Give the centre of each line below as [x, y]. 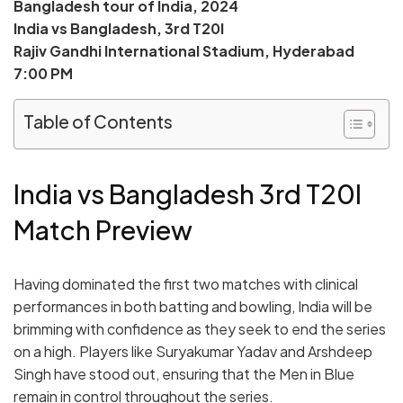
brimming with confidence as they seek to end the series [200, 329]
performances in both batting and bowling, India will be [193, 307]
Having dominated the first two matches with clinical [186, 284]
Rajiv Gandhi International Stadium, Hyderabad [184, 50]
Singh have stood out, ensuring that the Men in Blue [184, 374]
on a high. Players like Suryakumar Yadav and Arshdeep [193, 352]
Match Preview [103, 229]
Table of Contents [98, 121]
